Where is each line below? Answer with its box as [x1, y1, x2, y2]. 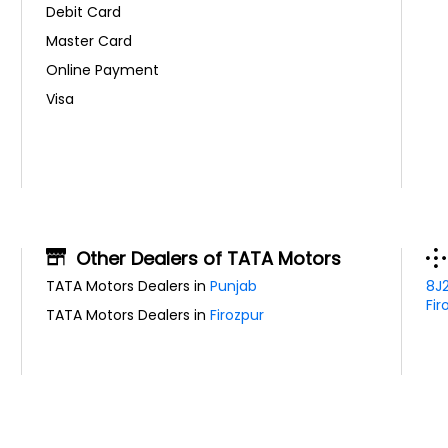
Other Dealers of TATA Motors [76, 245, 341, 271]
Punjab [210, 275, 257, 296]
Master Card [46, 30, 132, 51]
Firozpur [210, 304, 264, 325]
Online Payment [46, 59, 159, 80]
